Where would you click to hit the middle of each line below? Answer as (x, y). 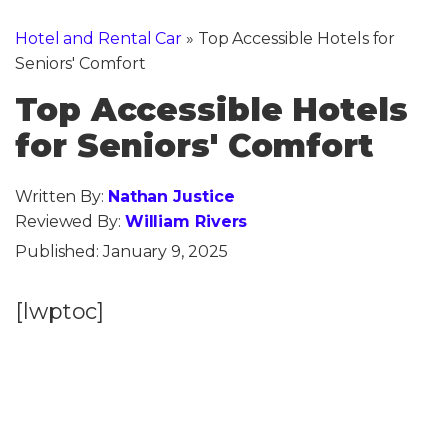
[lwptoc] (60, 311)
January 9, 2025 (165, 251)
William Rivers (186, 221)
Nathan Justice (171, 196)
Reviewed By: (70, 221)
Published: (59, 251)
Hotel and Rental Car (98, 38)
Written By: (61, 196)
